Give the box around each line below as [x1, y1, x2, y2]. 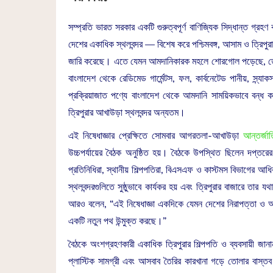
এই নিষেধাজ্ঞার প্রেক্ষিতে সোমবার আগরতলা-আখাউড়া [68, 129, 243, 143]
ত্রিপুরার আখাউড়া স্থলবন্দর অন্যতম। [68, 106, 185, 119]
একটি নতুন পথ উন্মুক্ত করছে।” [68, 214, 166, 228]
